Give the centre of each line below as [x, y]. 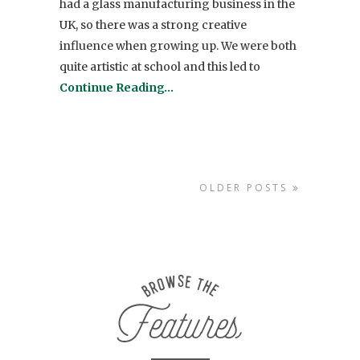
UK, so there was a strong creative [153, 25]
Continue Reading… [117, 88]
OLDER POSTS [246, 188]
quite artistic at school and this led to [161, 67]
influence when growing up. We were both [178, 46]
